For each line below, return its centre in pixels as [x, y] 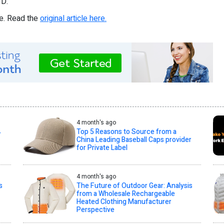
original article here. [73, 18]
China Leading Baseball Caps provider [134, 139]
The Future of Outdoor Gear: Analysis [134, 185]
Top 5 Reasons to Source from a [126, 131]
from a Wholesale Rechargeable [125, 193]
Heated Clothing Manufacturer [124, 201]
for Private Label [102, 147]
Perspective [95, 209]
